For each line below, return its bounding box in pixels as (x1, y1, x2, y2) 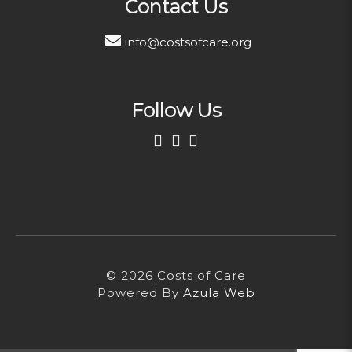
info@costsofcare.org (124, 34, 251, 49)
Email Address (35, 272, 124, 288)
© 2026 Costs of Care (106, 267, 246, 283)
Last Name (35, 215, 104, 231)
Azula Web (182, 284, 255, 300)
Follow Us (130, 97, 222, 122)
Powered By (97, 284, 183, 300)
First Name (35, 159, 104, 174)
